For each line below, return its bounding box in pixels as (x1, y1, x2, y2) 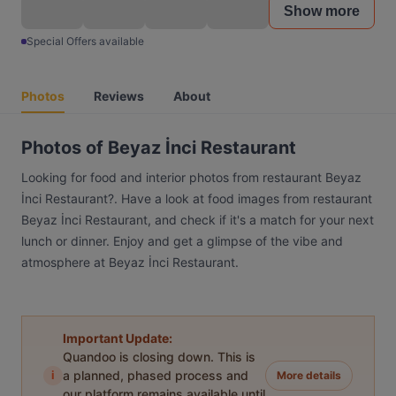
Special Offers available (27, 34, 144, 48)
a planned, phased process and (63, 368, 248, 383)
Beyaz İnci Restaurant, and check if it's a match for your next (21, 212, 374, 227)
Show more (284, 4, 360, 19)
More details (277, 368, 341, 382)
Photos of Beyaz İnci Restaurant (21, 137, 296, 158)
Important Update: (63, 331, 172, 346)
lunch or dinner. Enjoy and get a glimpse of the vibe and (21, 233, 343, 248)
